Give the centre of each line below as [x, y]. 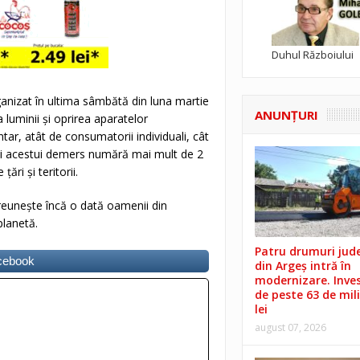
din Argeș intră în [303, 266]
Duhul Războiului [312, 54]
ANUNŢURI [286, 115]
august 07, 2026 [290, 328]
